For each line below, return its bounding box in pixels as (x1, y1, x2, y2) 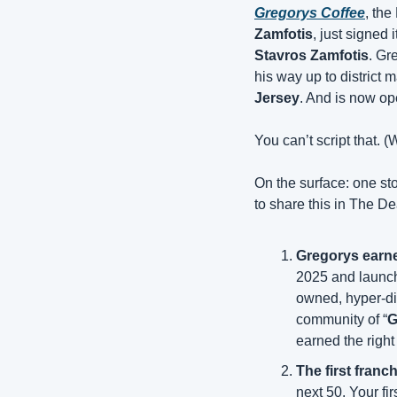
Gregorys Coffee (254, 5, 365, 20)
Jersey (254, 90, 300, 105)
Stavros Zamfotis (254, 48, 369, 63)
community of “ (296, 312, 387, 327)
